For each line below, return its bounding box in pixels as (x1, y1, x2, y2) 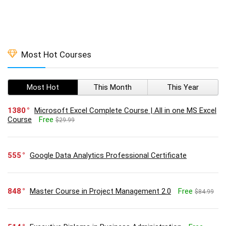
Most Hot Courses (21, 49, 91, 60)
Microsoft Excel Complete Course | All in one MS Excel (34, 105, 216, 115)
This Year (167, 82, 199, 92)
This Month (93, 82, 132, 92)
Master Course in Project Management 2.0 (30, 186, 171, 196)
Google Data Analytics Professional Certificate (30, 150, 187, 160)
